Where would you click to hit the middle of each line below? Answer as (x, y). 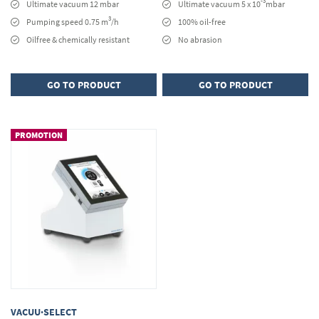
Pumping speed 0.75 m (67, 22)
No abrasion (200, 40)
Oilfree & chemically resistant (78, 40)
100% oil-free (202, 22)
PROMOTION (39, 135)
